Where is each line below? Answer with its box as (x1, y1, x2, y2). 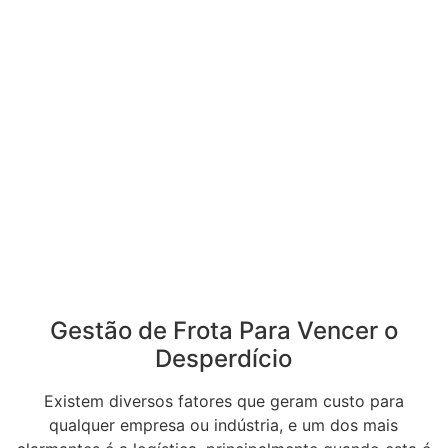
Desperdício (155, 343, 293, 373)
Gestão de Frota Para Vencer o (49, 315, 398, 345)
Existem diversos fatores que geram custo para (43, 390, 404, 411)
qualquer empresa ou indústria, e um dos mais (49, 414, 399, 435)
